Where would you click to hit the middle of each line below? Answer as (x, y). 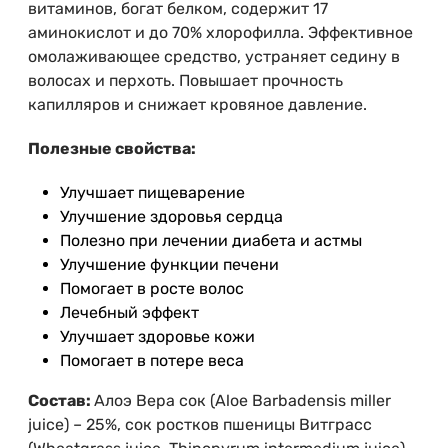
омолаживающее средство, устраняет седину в (214, 57)
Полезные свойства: (112, 149)
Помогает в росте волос (152, 289)
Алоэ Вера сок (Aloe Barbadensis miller (242, 401)
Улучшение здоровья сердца (171, 217)
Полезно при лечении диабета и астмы (211, 241)
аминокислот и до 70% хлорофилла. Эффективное (220, 33)
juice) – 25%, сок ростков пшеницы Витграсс (200, 425)
